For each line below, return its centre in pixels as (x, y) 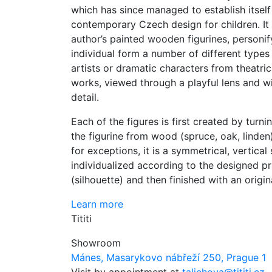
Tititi (81, 219)
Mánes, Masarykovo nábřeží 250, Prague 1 (168, 257)
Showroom (96, 243)
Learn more (97, 204)
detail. (85, 97)
